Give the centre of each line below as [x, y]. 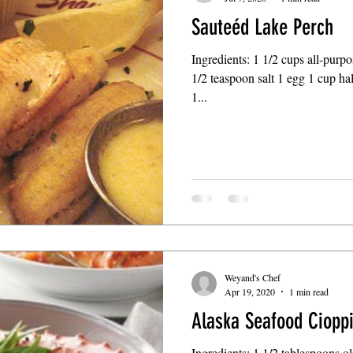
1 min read [309, 291]
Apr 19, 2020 [250, 291]
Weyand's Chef [253, 277]
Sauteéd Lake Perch [262, 27]
